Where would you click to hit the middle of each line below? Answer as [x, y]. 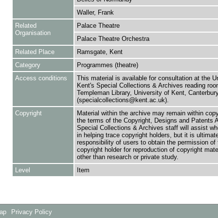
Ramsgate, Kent [100, 52]
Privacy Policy [32, 212]
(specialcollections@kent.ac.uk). [123, 100]
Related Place [35, 52]
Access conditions [41, 78]
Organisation [33, 33]
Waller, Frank [95, 12]
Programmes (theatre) [107, 65]
